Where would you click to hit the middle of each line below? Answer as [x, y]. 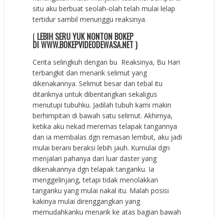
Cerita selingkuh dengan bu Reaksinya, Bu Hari [107, 62]
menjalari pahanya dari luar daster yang [95, 158]
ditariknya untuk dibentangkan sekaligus [95, 94]
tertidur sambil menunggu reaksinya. [90, 19]
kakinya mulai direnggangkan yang [87, 201]
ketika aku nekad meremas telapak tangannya [105, 126]
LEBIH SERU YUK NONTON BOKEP [85, 36]
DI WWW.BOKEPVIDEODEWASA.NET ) [85, 45]
